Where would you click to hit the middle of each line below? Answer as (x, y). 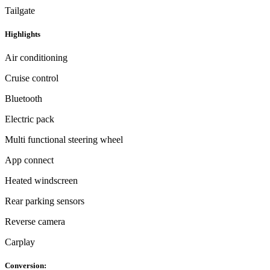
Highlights (23, 34)
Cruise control (32, 78)
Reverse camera (35, 222)
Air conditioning (36, 58)
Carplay (20, 242)
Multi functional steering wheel (64, 140)
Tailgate (20, 10)
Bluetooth (24, 99)
